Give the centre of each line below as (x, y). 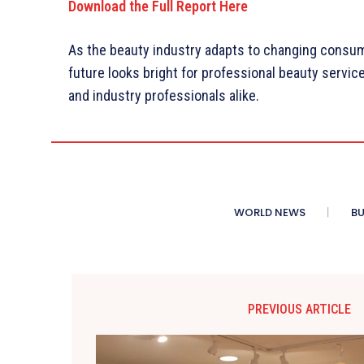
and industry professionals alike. (164, 96)
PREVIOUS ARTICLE (299, 310)
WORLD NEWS (270, 213)
